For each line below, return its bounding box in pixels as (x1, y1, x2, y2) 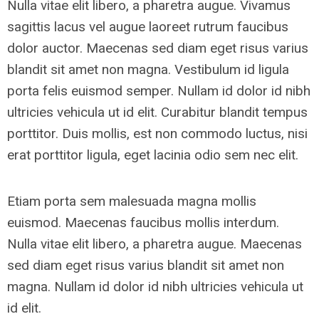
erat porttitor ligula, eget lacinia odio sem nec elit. (7, 147, 298, 163)
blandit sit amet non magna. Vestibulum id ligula (7, 61, 289, 78)
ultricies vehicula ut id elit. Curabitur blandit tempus (7, 104, 308, 120)
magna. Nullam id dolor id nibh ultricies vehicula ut (7, 278, 303, 295)
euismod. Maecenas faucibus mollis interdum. (7, 214, 279, 231)
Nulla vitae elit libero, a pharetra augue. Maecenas (7, 236, 302, 252)
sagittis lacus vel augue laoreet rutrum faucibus (7, 19, 288, 35)
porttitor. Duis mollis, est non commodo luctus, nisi (7, 125, 308, 142)
